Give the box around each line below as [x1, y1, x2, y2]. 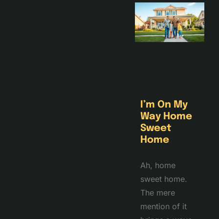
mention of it [140, 201, 187, 212]
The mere [140, 188, 175, 198]
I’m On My [140, 100, 188, 110]
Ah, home [140, 160, 175, 171]
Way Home [140, 111, 192, 122]
